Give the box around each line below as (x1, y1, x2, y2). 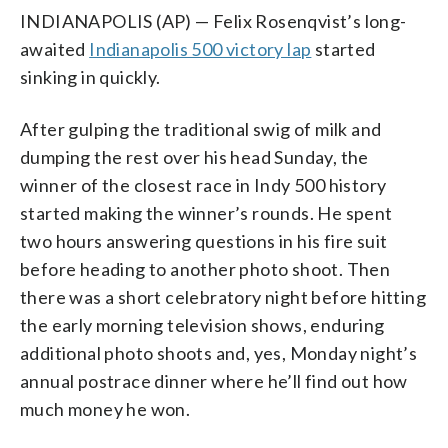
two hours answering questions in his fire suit (20, 229, 388, 252)
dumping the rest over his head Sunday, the (20, 145, 369, 168)
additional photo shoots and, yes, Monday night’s (20, 341, 418, 364)
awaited (20, 37, 90, 60)
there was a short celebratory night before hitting (20, 285, 426, 308)
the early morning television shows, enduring (20, 313, 385, 336)
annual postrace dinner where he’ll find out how (20, 369, 408, 392)
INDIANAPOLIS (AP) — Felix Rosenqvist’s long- (20, 9, 407, 32)
